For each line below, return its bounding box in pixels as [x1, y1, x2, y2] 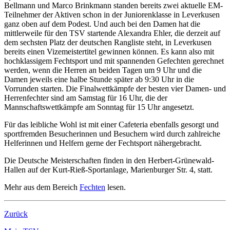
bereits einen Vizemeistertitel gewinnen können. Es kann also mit [4, 47, 214, 56]
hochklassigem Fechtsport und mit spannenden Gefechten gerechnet [4, 56, 224, 66]
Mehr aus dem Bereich [4, 183, 80, 192]
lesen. [107, 183, 126, 192]
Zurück [4, 209, 28, 219]
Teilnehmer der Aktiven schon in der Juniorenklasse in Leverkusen [4, 10, 220, 20]
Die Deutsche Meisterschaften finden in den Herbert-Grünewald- [4, 156, 214, 165]
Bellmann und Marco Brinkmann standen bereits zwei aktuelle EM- [4, 1, 223, 10]
